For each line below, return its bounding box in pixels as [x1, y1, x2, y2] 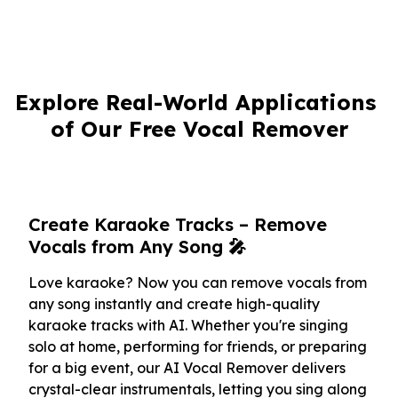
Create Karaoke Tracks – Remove [28, 213, 327, 236]
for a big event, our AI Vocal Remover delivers [28, 359, 346, 378]
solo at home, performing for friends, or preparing [28, 338, 367, 356]
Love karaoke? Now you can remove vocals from [28, 274, 367, 292]
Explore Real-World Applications [15, 89, 376, 116]
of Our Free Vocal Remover [50, 115, 348, 143]
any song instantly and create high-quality [28, 295, 320, 314]
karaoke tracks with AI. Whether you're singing [28, 316, 348, 335]
